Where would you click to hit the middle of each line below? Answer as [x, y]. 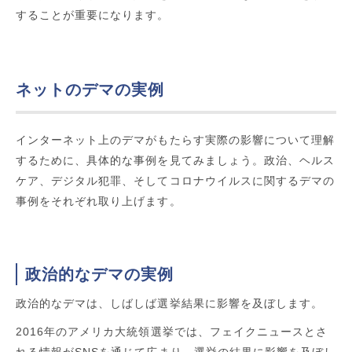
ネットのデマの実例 [90, 89]
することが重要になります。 [93, 15]
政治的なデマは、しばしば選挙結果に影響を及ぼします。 [170, 303]
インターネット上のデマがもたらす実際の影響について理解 [176, 139]
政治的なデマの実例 [99, 274]
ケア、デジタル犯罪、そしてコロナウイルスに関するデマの [176, 180]
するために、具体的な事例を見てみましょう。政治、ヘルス [176, 160]
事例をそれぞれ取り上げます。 [99, 201]
